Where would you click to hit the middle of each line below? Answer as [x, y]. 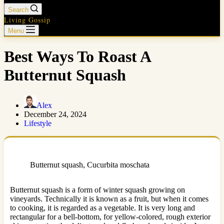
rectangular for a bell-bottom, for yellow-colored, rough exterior [110, 216]
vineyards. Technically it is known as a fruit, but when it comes [109, 198]
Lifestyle [38, 123]
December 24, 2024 [55, 114]
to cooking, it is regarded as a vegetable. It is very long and [102, 207]
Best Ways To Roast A [77, 57]
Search [18, 10]
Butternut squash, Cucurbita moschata [90, 164]
